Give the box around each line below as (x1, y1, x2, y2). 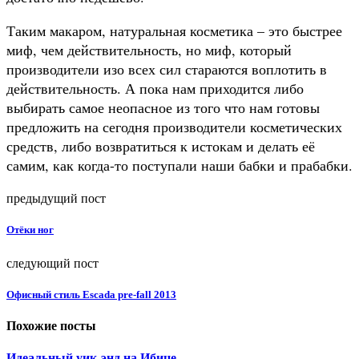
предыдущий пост (6, 188, 106, 206)
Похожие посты (6, 319, 96, 333)
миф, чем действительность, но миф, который (6, 39, 292, 59)
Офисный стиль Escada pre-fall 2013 (6, 288, 176, 301)
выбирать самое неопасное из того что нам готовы (6, 97, 320, 117)
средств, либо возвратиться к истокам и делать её (6, 135, 315, 155)
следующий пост (6, 254, 99, 272)
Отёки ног (6, 223, 54, 236)
